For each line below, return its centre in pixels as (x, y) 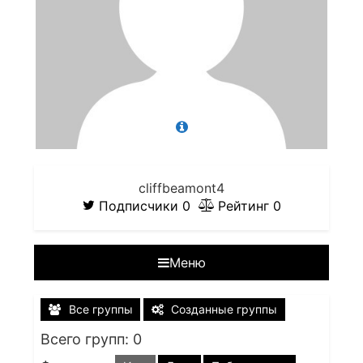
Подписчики (140, 206)
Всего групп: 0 (91, 339)
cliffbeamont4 (181, 188)
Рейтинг (245, 206)
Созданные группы (224, 309)
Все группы (100, 309)
